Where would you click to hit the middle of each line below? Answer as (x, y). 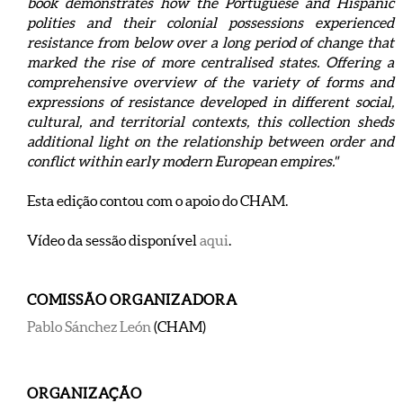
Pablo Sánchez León (89, 327)
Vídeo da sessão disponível (113, 240)
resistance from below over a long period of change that (210, 42)
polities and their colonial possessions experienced (210, 22)
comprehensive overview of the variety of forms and (210, 82)
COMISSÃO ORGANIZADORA (132, 300)
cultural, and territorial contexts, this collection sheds (210, 121)
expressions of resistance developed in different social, (210, 102)
